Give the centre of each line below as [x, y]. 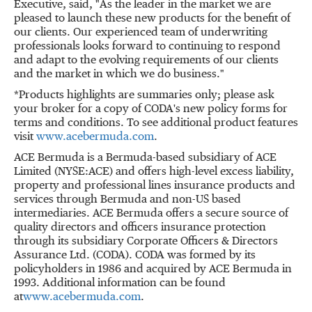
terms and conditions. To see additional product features [156, 123]
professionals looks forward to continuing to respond [147, 47]
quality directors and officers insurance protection [140, 228]
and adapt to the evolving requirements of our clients [146, 61]
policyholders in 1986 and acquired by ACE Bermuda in [153, 270]
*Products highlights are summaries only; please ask [144, 95]
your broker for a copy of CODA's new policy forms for [151, 109]
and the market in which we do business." [119, 75]
